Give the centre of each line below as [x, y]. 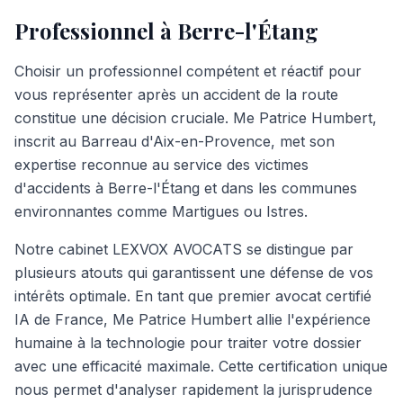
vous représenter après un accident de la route [176, 94]
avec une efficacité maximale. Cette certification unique [201, 366]
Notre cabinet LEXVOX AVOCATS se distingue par [184, 249]
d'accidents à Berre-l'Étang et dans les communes [186, 188]
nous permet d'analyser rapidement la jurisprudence [193, 390]
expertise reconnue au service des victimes [161, 165]
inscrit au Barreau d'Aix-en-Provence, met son [175, 141]
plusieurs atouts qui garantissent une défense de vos [194, 273]
